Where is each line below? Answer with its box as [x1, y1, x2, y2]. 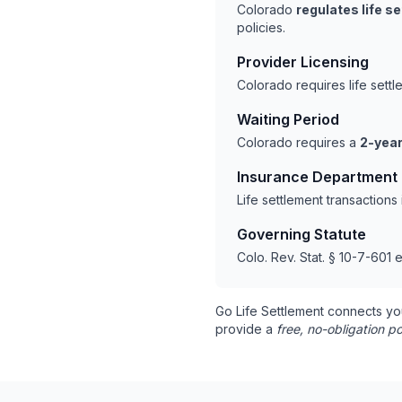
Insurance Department [237, 168, 398, 186]
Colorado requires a [237, 135, 360, 150]
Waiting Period [237, 110, 339, 128]
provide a [215, 321, 276, 336]
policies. [237, 20, 285, 35]
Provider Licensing [237, 53, 369, 71]
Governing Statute [237, 225, 366, 243]
